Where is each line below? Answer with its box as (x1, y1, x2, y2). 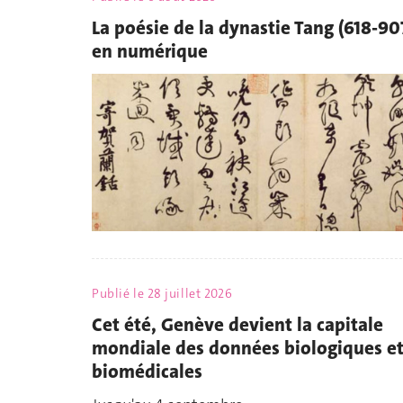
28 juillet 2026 (147, 285, 233, 302)
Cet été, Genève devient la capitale (92, 311, 383, 337)
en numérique (92, 38, 208, 64)
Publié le (92, 285, 148, 302)
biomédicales (92, 358, 202, 384)
